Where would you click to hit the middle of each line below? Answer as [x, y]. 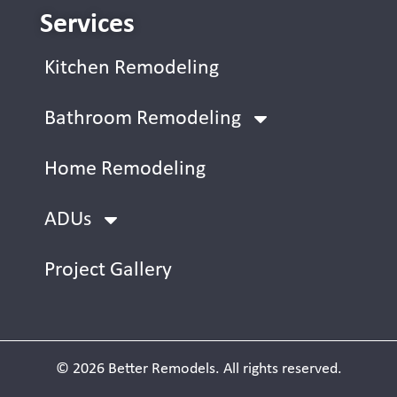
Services [87, 24]
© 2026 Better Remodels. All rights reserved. [198, 369]
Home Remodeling [125, 169]
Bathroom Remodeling [143, 118]
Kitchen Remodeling [132, 68]
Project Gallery [108, 270]
